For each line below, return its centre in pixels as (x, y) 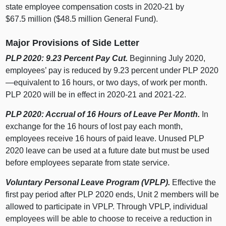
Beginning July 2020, (167, 58)
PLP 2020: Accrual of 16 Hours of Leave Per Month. (103, 114)
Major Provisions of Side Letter (73, 43)
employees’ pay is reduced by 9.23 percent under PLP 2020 (112, 70)
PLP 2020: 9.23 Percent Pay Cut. (67, 58)
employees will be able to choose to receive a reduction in (109, 218)
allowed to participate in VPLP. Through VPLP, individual (107, 206)
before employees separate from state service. (88, 162)
